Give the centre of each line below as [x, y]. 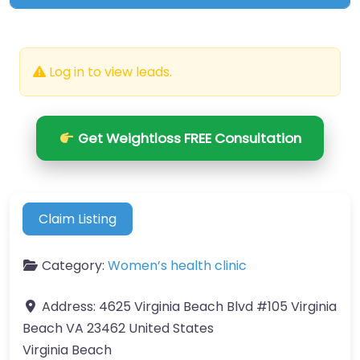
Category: [75, 265]
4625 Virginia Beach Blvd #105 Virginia [218, 306]
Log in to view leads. [109, 72]
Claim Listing [78, 219]
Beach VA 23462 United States [118, 328]
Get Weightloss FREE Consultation [188, 139]
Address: [70, 306]
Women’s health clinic [177, 265]
